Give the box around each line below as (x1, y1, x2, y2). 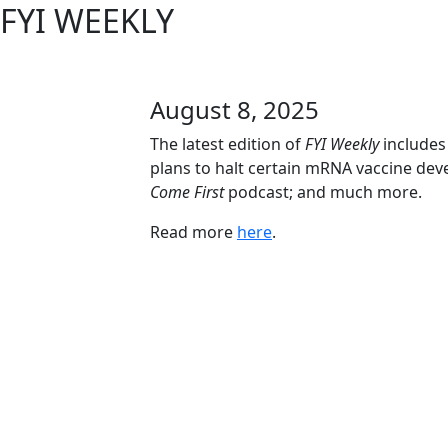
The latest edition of (150, 132, 305, 155)
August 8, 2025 (150, 92, 319, 126)
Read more (150, 220, 237, 243)
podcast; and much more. (224, 180, 422, 203)
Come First (150, 180, 224, 203)
